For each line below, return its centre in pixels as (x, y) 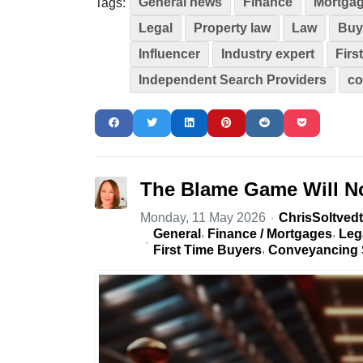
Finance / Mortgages (270, 233)
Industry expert (268, 53)
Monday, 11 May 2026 (203, 217)
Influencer (169, 53)
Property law (232, 28)
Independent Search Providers (233, 79)
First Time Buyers (207, 250)
